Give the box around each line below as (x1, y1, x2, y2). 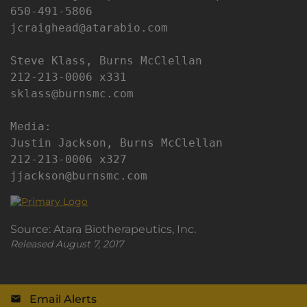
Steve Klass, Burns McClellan (10, 54, 202, 67)
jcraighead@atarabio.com (10, 21, 168, 34)
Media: (10, 120, 51, 133)
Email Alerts (29, 293, 97, 306)
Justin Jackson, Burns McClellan (10, 136, 223, 149)
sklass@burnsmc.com (10, 87, 134, 100)
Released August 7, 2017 (10, 238, 123, 250)
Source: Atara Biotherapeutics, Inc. (10, 223, 196, 236)
